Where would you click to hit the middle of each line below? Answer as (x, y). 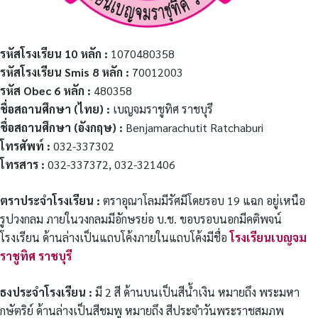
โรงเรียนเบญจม (268, 237)
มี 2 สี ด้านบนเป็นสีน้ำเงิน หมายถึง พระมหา (197, 292)
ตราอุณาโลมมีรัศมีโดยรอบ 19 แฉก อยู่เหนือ (203, 201)
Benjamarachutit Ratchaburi (194, 127)
